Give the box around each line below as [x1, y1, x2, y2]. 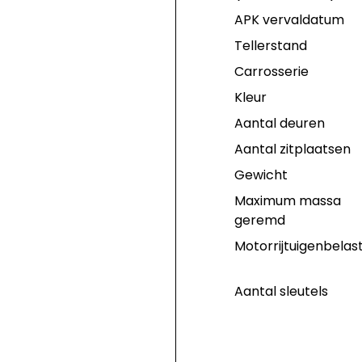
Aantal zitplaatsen [234, 140, 351, 158]
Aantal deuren [234, 114, 325, 133]
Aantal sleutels [234, 282, 328, 301]
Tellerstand [234, 36, 307, 55]
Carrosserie [234, 62, 309, 81]
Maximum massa [234, 192, 341, 210]
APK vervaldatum [234, 11, 344, 29]
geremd [234, 211, 285, 229]
